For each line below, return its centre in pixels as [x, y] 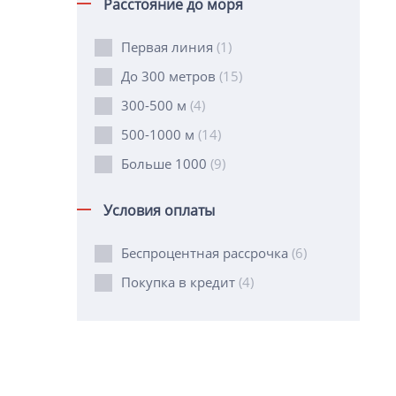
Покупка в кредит [180, 282]
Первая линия [169, 47]
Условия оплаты [159, 210]
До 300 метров [170, 76]
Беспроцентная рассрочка [206, 253]
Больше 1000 [166, 164]
